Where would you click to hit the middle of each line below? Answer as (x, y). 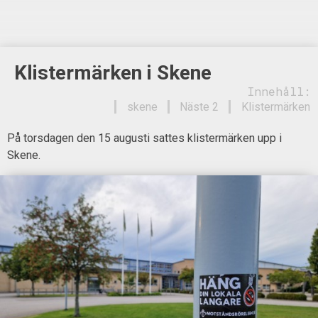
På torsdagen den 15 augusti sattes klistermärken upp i (144, 138)
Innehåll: (279, 92)
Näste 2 (199, 107)
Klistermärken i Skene (113, 72)
